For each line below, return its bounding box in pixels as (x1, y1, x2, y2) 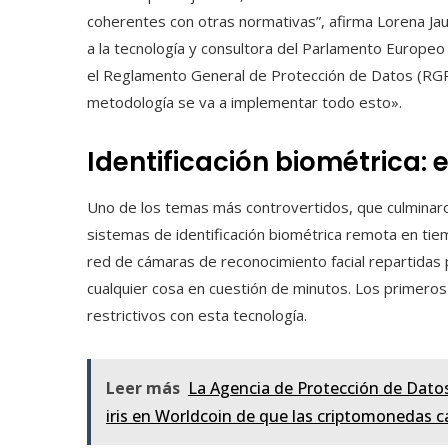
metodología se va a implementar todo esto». (87, 92, 402, 112)
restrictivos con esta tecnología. (87, 305, 307, 325)
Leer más (106, 377, 180, 399)
